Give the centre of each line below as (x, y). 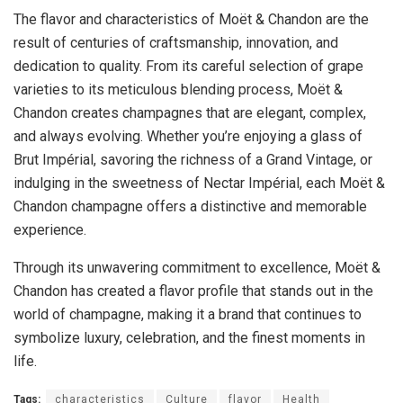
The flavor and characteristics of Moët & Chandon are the (191, 20)
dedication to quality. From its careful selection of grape (188, 67)
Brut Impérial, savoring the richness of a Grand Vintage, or (193, 160)
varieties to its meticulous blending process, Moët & (178, 90)
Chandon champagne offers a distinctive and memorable (190, 207)
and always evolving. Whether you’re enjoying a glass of (188, 137)
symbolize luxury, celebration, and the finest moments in (189, 338)
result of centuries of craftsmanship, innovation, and (176, 43)
